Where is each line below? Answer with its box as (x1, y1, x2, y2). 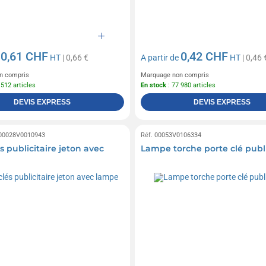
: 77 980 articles (166, 81, 216, 90)
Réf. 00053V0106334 (140, 131, 201, 140)
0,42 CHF (180, 49, 228, 64)
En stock (140, 81, 166, 90)
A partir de (140, 53, 180, 63)
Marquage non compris (140, 71, 209, 80)
